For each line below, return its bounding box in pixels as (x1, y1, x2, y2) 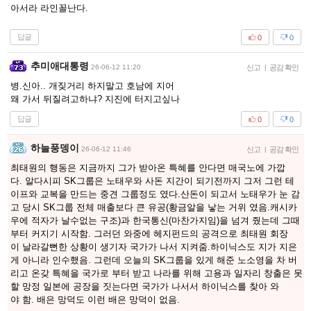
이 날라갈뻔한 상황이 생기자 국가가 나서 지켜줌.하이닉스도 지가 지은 (10, 242, 297, 252)
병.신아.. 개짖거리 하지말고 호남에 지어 (10, 81, 174, 91)
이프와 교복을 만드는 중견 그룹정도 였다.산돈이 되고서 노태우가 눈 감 (10, 189, 300, 199)
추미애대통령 (31, 60, 89, 72)
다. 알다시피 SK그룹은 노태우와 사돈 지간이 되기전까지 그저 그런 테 (10, 176, 294, 186)
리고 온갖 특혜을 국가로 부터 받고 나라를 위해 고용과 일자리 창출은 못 (10, 268, 303, 278)
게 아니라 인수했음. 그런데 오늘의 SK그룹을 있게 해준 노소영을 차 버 (10, 255, 297, 265)
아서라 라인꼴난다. (10, 3, 88, 13)
